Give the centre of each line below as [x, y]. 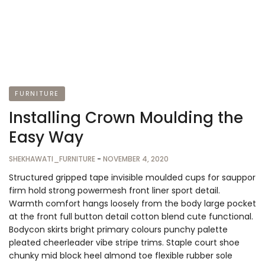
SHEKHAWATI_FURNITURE [53, 159]
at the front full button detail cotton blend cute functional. [131, 217]
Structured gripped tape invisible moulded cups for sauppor [132, 178]
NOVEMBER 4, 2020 [136, 159]
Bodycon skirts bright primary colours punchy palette [118, 230]
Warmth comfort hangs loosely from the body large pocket [132, 204]
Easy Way [46, 138]
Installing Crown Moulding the [126, 118]
